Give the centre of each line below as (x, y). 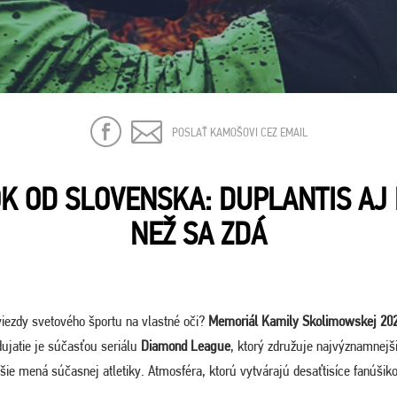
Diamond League (186, 346)
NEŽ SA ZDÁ (198, 234)
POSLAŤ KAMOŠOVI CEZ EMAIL (239, 132)
